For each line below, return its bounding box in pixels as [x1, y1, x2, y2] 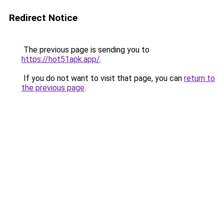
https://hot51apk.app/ [21, 54, 100, 64]
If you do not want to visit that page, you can [21, 73, 184, 83]
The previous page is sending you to [21, 45, 149, 54]
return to [184, 73, 215, 83]
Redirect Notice [9, 12, 77, 23]
